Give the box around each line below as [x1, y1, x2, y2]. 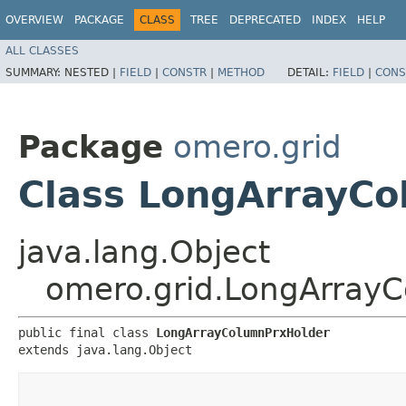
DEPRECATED [229, 14, 301, 26]
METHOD [217, 65, 265, 79]
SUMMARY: [5, 65, 64, 79]
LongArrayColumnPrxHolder [156, 324, 330, 340]
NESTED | [64, 65, 120, 79]
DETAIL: [287, 65, 333, 79]
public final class [18, 324, 156, 340]
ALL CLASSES [5, 43, 79, 57]
